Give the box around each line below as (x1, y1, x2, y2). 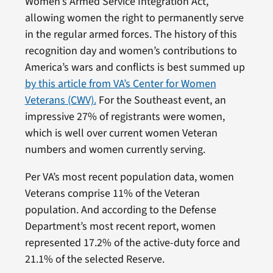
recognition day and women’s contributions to (24, 43, 237, 58)
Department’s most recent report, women (24, 218, 216, 234)
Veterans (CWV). (24, 92, 96, 108)
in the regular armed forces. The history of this (24, 26, 237, 42)
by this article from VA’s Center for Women (24, 76, 216, 91)
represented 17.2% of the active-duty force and (24, 235, 240, 250)
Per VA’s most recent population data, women (24, 169, 234, 185)
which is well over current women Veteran (24, 125, 218, 141)
